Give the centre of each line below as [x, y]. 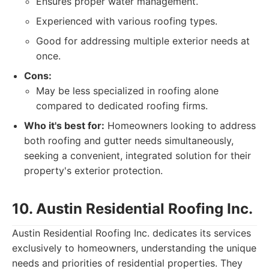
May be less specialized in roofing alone [127, 91]
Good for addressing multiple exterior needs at [143, 41]
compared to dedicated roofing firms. [122, 106]
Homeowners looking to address [180, 125]
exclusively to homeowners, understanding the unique [134, 248]
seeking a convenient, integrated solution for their [138, 156]
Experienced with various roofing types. [127, 21]
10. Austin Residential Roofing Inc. [132, 209]
